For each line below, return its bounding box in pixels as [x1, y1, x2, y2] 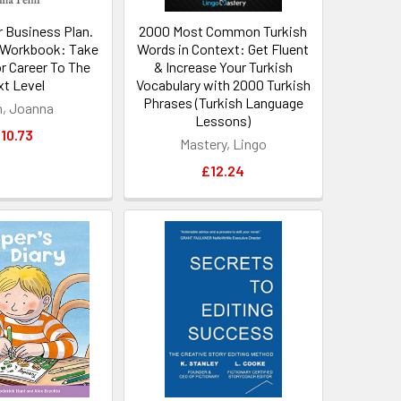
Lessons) [195, 112, 252, 130]
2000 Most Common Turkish [139, 22, 308, 40]
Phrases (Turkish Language [142, 94, 303, 112]
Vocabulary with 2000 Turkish [135, 76, 311, 94]
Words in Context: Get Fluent [137, 40, 310, 58]
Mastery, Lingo [179, 135, 267, 153]
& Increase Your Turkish [153, 58, 293, 76]
